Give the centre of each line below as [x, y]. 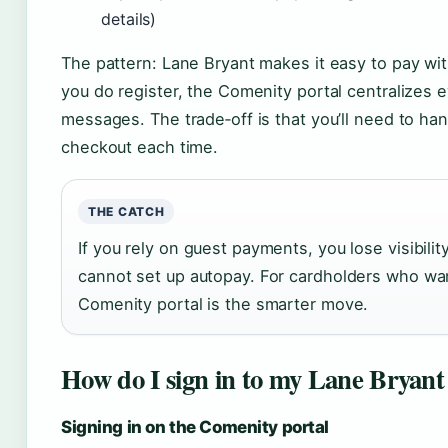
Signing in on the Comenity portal [195, 427]
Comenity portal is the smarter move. [223, 304]
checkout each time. [140, 147]
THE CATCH [126, 211]
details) [129, 19]
